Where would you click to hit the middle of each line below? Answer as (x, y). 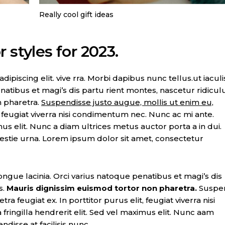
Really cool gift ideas (76, 15)
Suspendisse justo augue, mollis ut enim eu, (127, 102)
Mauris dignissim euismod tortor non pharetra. (102, 188)
